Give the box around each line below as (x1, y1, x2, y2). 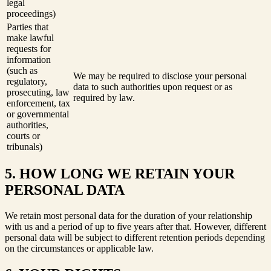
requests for (7, 43, 51, 54)
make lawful (7, 32, 54, 43)
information (7, 54, 51, 65)
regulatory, (7, 76, 47, 87)
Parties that (7, 21, 48, 32)
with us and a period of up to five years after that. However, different (5, 221, 266, 232)
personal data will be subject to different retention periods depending (5, 232, 265, 243)
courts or (7, 130, 40, 141)
